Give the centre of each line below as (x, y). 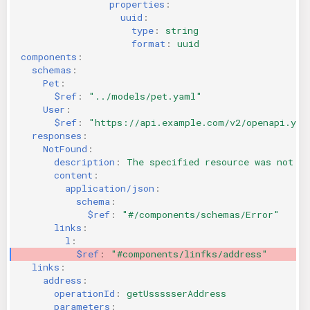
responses (57, 135)
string (182, 30)
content (73, 175)
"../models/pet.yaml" (145, 96)
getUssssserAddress (176, 293)
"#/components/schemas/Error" (201, 214)
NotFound (65, 148)
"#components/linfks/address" (189, 254)
